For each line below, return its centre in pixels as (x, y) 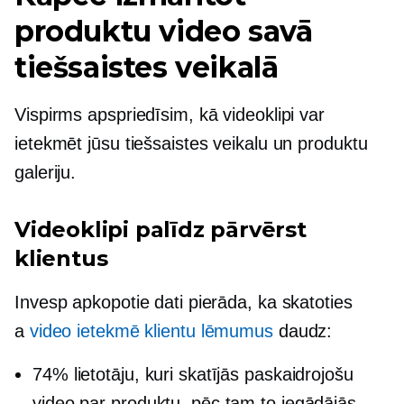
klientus (61, 258)
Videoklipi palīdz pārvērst (161, 230)
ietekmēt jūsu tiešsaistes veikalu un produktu (191, 143)
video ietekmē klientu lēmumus (151, 331)
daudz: (303, 331)
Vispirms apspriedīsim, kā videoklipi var (170, 115)
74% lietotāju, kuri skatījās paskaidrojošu (193, 374)
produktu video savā (164, 31)
